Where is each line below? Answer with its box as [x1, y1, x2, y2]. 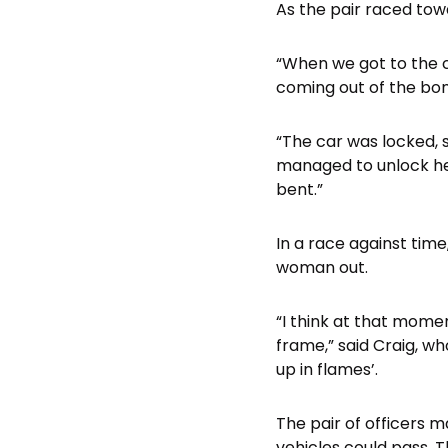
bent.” [276, 177, 323, 201]
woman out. [276, 255, 368, 279]
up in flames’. [276, 357, 378, 381]
